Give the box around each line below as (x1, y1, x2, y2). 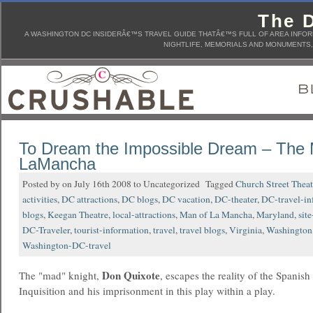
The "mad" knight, (19, 268, 102, 282)
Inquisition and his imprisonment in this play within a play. (19, 284, 275, 298)
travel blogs (180, 224, 225, 236)
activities (22, 193, 57, 205)
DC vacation (162, 193, 210, 205)
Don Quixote (102, 268, 160, 283)
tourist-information (74, 224, 149, 236)
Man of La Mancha (180, 208, 252, 221)
